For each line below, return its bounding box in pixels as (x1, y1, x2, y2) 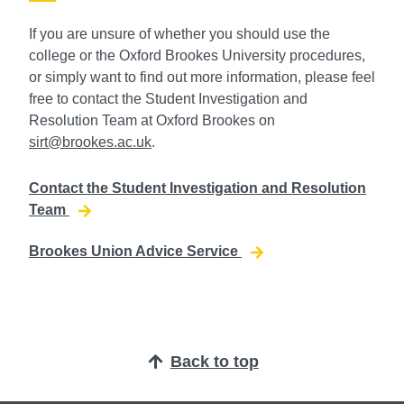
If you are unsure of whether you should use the (29, 25, 330, 41)
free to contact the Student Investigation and (29, 90, 308, 106)
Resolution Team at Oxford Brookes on (29, 112, 275, 128)
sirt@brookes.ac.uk (29, 133, 151, 150)
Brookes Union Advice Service (29, 243, 242, 260)
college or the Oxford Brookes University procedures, (29, 47, 365, 63)
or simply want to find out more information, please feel (29, 69, 375, 85)
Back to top (170, 353, 259, 372)
